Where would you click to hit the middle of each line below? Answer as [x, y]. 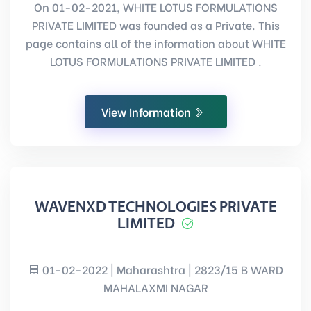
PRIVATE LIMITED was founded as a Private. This [155, 25]
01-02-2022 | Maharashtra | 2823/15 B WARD [161, 269]
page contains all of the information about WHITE [155, 43]
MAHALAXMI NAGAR [155, 287]
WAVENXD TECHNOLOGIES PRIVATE [155, 207]
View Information [147, 111]
